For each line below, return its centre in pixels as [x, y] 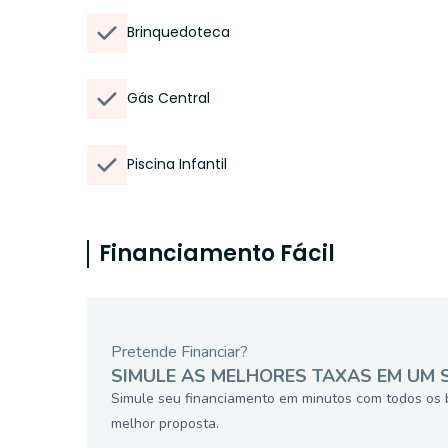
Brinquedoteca [178, 32]
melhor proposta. [165, 423]
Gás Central [168, 98]
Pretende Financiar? [179, 352]
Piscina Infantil [177, 164]
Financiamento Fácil [217, 253]
